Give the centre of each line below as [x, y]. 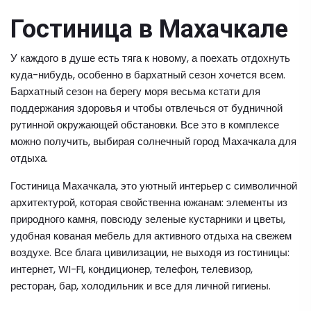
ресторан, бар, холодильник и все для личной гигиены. [141, 285]
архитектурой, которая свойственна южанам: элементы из [149, 202]
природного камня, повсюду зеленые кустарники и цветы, [148, 219]
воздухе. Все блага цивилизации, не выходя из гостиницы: [150, 252]
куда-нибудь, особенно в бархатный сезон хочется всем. [148, 74]
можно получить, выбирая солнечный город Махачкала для [153, 141]
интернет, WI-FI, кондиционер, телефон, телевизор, [132, 269]
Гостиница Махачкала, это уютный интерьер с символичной [154, 185]
